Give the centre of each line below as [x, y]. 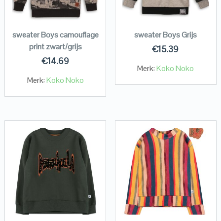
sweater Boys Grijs [166, 35]
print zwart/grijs [55, 46]
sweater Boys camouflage [55, 35]
